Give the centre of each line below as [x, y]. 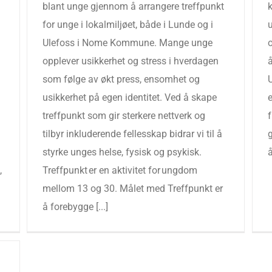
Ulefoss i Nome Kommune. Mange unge [127, 43]
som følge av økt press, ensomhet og [121, 79]
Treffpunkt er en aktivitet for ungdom [120, 170]
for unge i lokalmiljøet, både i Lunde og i [128, 25]
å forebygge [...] [75, 207]
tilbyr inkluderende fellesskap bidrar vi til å [132, 134]
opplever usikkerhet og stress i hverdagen [131, 61]
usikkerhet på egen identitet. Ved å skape [130, 97]
